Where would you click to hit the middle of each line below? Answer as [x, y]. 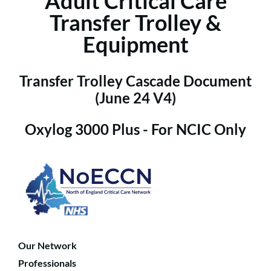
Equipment [135, 44]
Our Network [47, 245]
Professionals [47, 263]
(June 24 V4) [135, 98]
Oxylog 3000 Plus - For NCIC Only [135, 129]
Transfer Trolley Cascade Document [135, 81]
